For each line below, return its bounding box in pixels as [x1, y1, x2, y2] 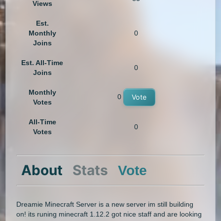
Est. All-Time [21, 59, 64, 67]
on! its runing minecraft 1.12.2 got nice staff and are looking [16, 210, 202, 218]
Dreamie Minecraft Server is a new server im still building [16, 200, 194, 208]
